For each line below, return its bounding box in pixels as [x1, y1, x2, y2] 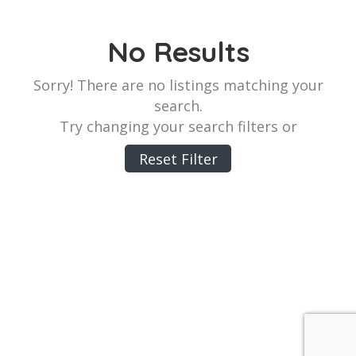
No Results [106, 34, 250, 69]
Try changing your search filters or [59, 117, 297, 136]
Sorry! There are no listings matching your [33, 75, 323, 95]
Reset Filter [138, 149, 218, 168]
